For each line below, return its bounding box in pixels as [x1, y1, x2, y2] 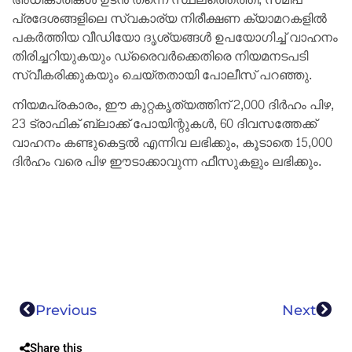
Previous [35, 301, 97, 319]
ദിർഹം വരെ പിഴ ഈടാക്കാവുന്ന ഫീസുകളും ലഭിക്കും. [12, 150, 321, 174]
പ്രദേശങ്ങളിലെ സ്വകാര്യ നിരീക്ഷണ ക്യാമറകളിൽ [12, 6, 327, 30]
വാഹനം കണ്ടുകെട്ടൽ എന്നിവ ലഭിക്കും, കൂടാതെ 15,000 [12, 131, 332, 155]
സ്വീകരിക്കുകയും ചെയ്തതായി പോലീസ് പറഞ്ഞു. [12, 63, 312, 86]
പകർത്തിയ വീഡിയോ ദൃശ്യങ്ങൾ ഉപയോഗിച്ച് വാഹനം [12, 25, 338, 49]
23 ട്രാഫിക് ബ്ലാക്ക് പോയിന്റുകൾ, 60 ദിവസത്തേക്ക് [12, 112, 317, 136]
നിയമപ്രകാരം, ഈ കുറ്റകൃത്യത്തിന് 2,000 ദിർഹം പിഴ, [12, 93, 334, 117]
